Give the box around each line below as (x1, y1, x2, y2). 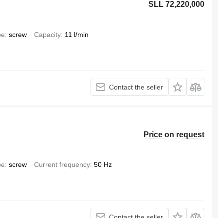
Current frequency (34, 161, 90, 168)
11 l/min (64, 31, 89, 38)
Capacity (34, 31, 61, 38)
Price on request (144, 130, 205, 139)
